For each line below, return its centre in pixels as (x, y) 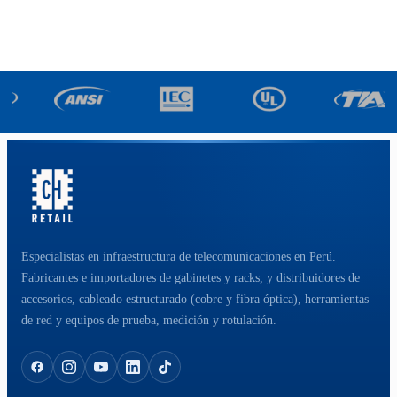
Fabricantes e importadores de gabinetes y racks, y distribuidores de (191, 278)
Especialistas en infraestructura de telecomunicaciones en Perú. (179, 257)
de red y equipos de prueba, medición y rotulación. (149, 321)
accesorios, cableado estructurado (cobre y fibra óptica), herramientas (195, 300)
